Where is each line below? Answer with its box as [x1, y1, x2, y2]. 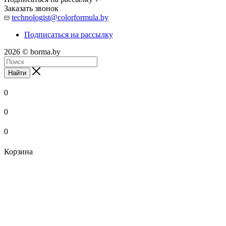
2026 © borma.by [4, 47, 61, 56]
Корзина [4, 147, 33, 156]
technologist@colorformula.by [12, 13, 108, 22]
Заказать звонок [4, 4, 59, 13]
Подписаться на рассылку [24, 30, 113, 39]
